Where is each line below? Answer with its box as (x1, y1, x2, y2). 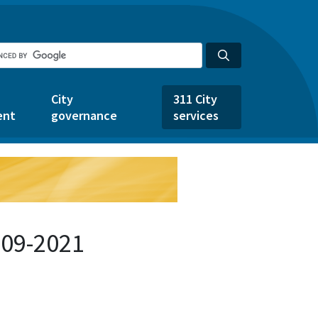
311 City (173, 91, 217, 107)
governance (51, 107, 117, 124)
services (173, 107, 219, 124)
